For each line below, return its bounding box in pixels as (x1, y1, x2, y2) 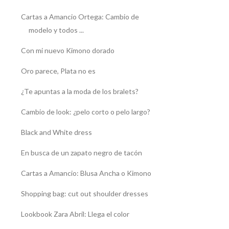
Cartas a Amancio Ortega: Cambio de (20, 12, 139, 21)
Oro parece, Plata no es (20, 66, 96, 76)
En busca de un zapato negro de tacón (20, 148, 142, 157)
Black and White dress (20, 128, 92, 137)
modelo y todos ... (28, 26, 84, 35)
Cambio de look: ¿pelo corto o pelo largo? (20, 107, 150, 117)
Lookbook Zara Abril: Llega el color (20, 210, 129, 219)
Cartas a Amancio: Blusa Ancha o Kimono (20, 169, 151, 178)
